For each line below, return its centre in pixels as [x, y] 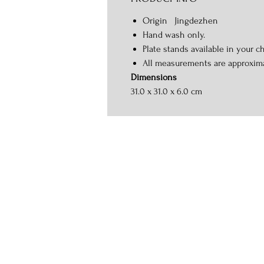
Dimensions [154, 77]
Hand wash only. [174, 35]
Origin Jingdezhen [180, 21]
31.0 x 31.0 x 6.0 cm [166, 91]
